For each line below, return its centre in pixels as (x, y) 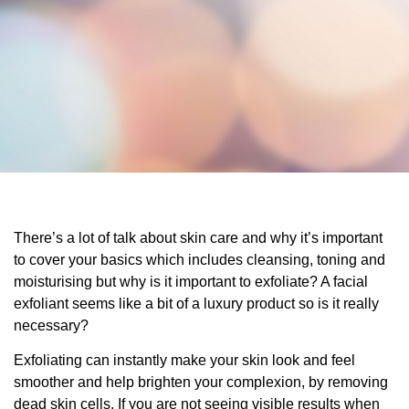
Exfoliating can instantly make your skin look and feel (184, 361)
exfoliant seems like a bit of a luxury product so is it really (196, 303)
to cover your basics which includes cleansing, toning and (199, 259)
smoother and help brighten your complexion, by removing (201, 383)
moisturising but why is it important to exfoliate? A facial (191, 281)
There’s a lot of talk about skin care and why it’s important (198, 237)
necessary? (51, 325)
